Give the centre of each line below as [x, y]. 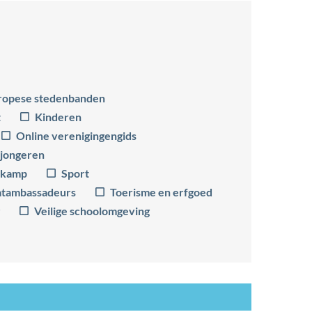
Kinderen [58, 116]
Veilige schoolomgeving [92, 210]
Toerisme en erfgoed [161, 192]
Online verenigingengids [76, 135]
